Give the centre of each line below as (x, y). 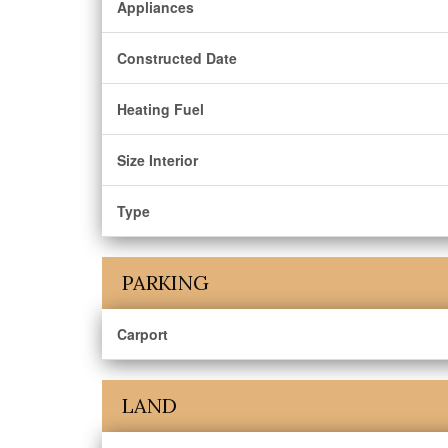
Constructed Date (177, 58)
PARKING (165, 282)
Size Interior (157, 160)
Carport (142, 334)
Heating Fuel (160, 109)
